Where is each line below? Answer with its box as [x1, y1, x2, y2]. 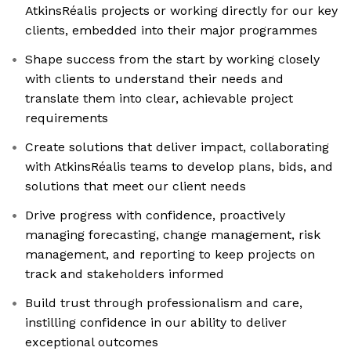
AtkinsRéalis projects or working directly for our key [25, 3, 338, 19]
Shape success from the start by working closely [25, 52, 320, 67]
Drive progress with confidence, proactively [25, 208, 285, 223]
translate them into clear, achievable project [25, 91, 293, 107]
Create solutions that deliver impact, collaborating [25, 139, 329, 155]
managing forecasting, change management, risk [25, 227, 320, 243]
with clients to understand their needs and [25, 71, 284, 87]
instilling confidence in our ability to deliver [25, 315, 287, 331]
